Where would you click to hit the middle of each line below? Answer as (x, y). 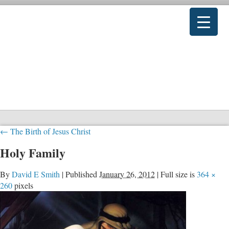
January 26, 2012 (127, 174)
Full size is (178, 174)
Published (81, 174)
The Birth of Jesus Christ (49, 131)
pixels (23, 185)
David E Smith (36, 174)
